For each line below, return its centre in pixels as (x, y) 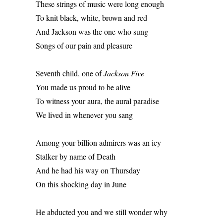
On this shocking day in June (82, 184)
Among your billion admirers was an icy (99, 142)
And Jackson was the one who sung (93, 31)
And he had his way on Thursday (89, 170)
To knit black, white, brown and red (92, 18)
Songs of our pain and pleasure (85, 45)
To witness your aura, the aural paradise (98, 101)
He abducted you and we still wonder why (103, 212)
